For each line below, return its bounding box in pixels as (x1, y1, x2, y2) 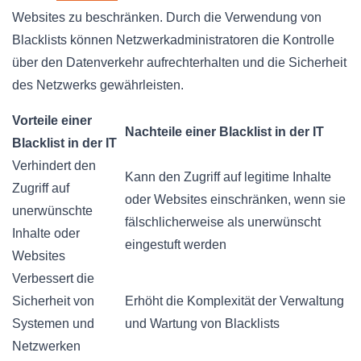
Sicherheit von (12, 293, 94, 308)
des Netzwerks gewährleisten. (12, 77, 184, 92)
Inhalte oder (12, 226, 80, 240)
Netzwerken (12, 338, 81, 353)
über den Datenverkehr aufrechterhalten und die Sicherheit (12, 55, 346, 69)
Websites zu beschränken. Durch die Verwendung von (12, 10, 322, 24)
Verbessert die (12, 271, 94, 285)
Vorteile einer (12, 113, 92, 127)
